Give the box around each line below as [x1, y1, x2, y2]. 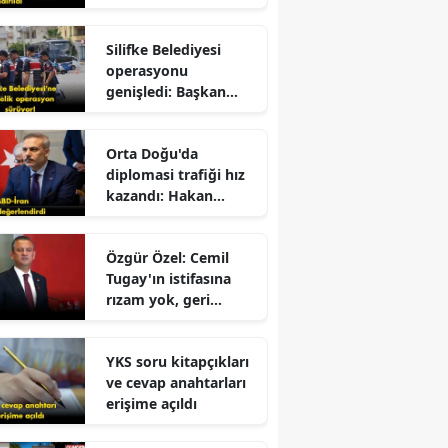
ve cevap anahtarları [105, 372, 246, 392]
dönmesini [105, 310, 179, 330]
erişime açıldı [105, 393, 197, 413]
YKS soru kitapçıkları [105, 351, 249, 371]
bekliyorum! [105, 331, 190, 351]
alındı [105, 123, 144, 143]
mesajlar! [105, 227, 169, 247]
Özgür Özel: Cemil [105, 247, 229, 267]
